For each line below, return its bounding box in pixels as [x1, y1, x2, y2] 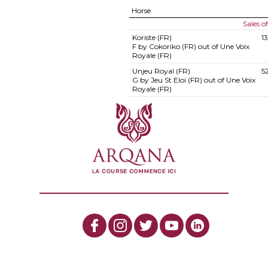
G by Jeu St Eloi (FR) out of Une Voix [132, 75, 255, 84]
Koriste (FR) [132, 33, 172, 42]
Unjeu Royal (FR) [132, 66, 190, 75]
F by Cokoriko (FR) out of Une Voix [132, 42, 249, 51]
